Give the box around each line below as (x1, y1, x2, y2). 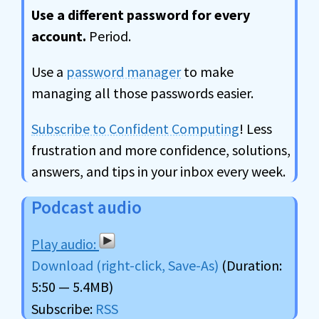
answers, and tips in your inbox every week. (31, 162, 286, 180)
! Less (239, 120, 272, 137)
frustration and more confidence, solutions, (31, 141, 291, 159)
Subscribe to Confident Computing (31, 120, 239, 137)
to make (181, 63, 234, 80)
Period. (86, 27, 131, 45)
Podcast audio (31, 196, 142, 219)
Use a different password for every (31, 6, 250, 23)
